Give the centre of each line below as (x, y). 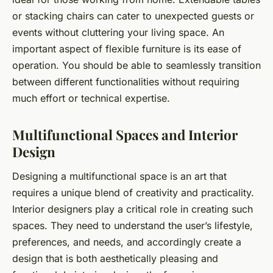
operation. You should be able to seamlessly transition (136, 65)
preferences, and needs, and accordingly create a (127, 242)
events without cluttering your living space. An (118, 32)
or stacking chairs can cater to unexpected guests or (133, 16)
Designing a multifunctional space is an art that (119, 176)
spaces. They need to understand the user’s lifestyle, (133, 225)
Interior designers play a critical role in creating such (133, 209)
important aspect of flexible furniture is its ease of (127, 48)
